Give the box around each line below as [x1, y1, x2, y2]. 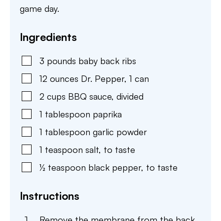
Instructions [20, 189, 79, 202]
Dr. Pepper [81, 73, 124, 84]
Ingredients [20, 30, 77, 43]
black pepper [88, 162, 141, 173]
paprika [93, 109, 122, 119]
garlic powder [93, 126, 147, 137]
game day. [20, 3, 59, 14]
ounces [50, 73, 78, 84]
